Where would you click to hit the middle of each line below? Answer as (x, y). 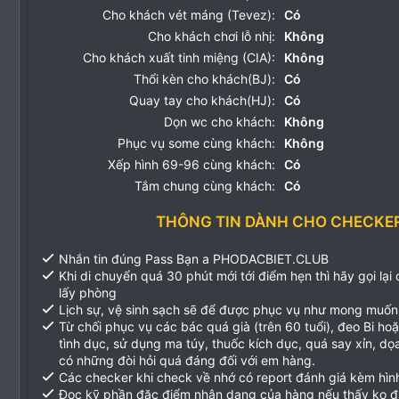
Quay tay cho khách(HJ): (202, 100)
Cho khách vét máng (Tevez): (189, 15)
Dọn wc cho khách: (220, 122)
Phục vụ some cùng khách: (196, 143)
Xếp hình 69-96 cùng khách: (191, 164)
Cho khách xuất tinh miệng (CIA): (179, 57)
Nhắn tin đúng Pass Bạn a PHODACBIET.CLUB (194, 259)
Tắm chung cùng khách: (205, 186)
